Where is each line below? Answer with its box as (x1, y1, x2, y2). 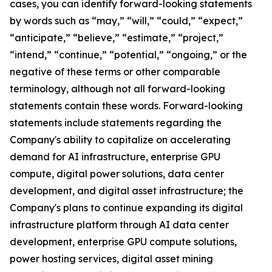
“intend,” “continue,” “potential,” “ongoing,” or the (10, 49, 247, 61)
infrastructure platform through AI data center (10, 219, 229, 231)
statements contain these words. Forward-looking (10, 100, 243, 112)
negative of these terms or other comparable (10, 66, 220, 78)
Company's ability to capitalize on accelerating (10, 134, 231, 146)
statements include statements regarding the (10, 117, 222, 129)
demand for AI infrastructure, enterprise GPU (10, 151, 220, 163)
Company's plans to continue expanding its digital (10, 202, 243, 214)
